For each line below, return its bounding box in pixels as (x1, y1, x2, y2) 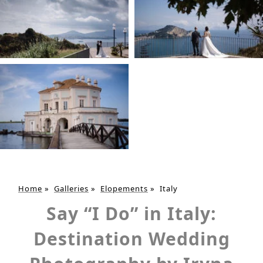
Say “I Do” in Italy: (46, 201, 217, 225)
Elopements (100, 183, 148, 194)
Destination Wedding (33, 226, 230, 251)
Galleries (54, 183, 89, 194)
